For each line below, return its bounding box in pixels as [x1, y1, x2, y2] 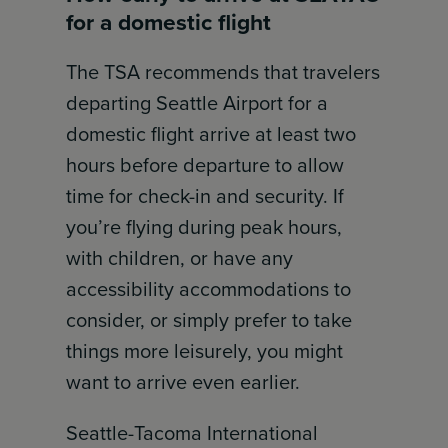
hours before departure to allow [66, 150, 345, 180]
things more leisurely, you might [66, 336, 344, 366]
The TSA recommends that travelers [66, 57, 381, 87]
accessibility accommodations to [66, 274, 352, 304]
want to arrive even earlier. [66, 367, 301, 397]
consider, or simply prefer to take [66, 305, 353, 335]
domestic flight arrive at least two [66, 119, 357, 149]
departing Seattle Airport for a [66, 88, 329, 118]
